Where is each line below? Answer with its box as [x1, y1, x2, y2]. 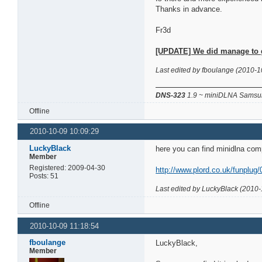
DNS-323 [156, 91, 186, 99]
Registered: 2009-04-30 [29, 163, 106, 172]
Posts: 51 [29, 171, 59, 180]
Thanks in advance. [156, 4, 223, 13]
